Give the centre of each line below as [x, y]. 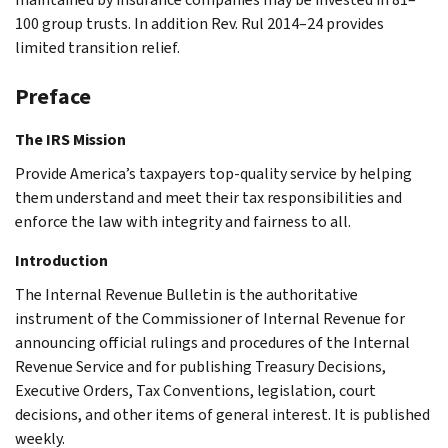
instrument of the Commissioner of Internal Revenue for [210, 318]
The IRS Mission [70, 139]
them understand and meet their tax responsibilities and [208, 197]
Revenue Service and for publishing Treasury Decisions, [200, 366]
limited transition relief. [97, 47]
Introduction [61, 260]
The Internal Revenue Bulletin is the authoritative [186, 294]
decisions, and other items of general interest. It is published [222, 414]
